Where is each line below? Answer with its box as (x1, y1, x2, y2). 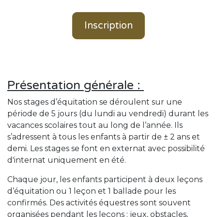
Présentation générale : (7, 78, 144, 93)
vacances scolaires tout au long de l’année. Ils (7, 121, 183, 130)
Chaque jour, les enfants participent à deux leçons (7, 175, 202, 184)
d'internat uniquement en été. (7, 155, 128, 165)
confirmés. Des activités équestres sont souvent (7, 198, 191, 207)
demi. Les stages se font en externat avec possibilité (7, 144, 205, 153)
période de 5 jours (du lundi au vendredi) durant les (7, 109, 208, 118)
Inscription (84, 20, 133, 31)
